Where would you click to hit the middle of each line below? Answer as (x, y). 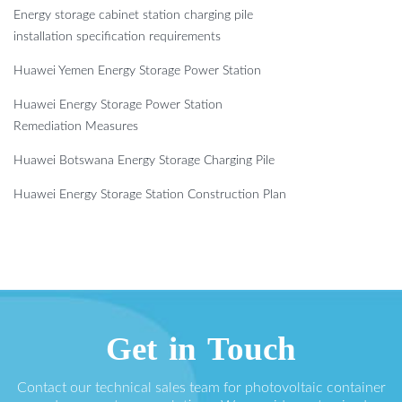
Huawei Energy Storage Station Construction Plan (150, 195)
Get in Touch (201, 349)
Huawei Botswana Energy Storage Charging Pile (144, 161)
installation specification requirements (117, 37)
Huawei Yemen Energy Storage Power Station (137, 71)
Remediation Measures (76, 127)
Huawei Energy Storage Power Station (118, 105)
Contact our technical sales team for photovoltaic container (201, 388)
